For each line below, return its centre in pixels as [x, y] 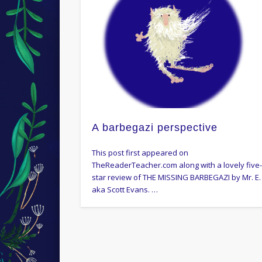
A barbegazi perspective [155, 127]
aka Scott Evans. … [125, 189]
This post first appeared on [140, 152]
